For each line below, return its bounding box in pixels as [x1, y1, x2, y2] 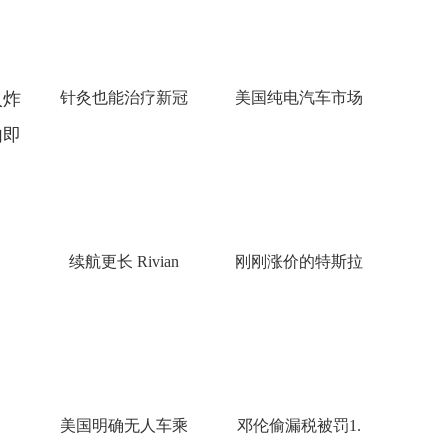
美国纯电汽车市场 [234, 89, 363, 106]
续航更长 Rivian [68, 253, 179, 270]
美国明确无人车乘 [59, 417, 188, 434]
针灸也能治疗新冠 [59, 89, 188, 106]
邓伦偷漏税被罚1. [236, 417, 361, 434]
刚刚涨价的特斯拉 [234, 253, 363, 270]
